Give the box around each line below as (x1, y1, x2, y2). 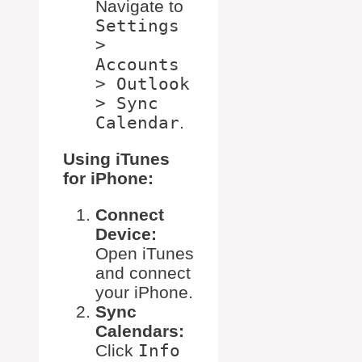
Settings (95, 16, 179, 36)
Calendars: (95, 322, 184, 341)
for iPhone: (63, 169, 154, 188)
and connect (95, 263, 191, 283)
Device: (95, 225, 157, 244)
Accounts (95, 55, 179, 75)
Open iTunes (95, 244, 194, 263)
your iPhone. (95, 283, 193, 302)
